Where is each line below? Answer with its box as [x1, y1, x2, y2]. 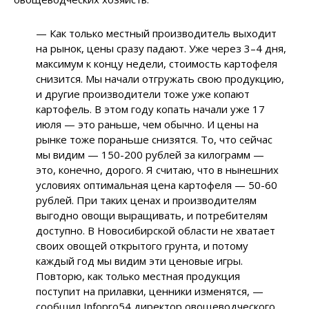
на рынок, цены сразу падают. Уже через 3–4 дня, [36, 41, 287, 55]
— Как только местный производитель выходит [36, 26, 277, 40]
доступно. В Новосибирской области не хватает [36, 223, 276, 237]
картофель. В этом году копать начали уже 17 [36, 101, 266, 116]
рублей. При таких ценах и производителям [36, 192, 257, 207]
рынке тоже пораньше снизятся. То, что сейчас [36, 132, 273, 146]
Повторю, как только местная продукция [36, 268, 241, 283]
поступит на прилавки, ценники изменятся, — [36, 283, 264, 298]
